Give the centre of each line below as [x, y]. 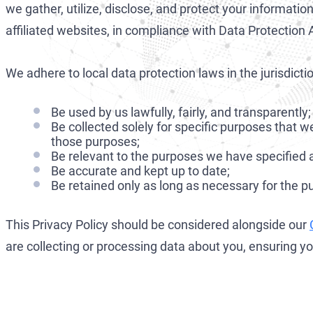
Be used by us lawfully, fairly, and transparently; [181, 112]
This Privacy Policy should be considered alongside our [158, 224]
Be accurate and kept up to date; [140, 170]
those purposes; [95, 141]
